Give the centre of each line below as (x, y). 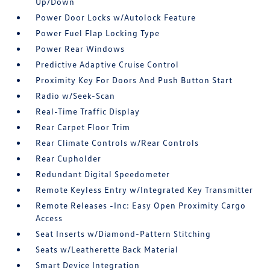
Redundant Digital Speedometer (103, 174)
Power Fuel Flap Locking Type (98, 33)
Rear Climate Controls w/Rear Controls (118, 143)
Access (49, 218)
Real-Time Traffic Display (88, 111)
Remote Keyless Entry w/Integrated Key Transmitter (145, 190)
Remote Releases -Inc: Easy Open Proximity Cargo (141, 205)
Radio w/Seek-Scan (76, 96)
